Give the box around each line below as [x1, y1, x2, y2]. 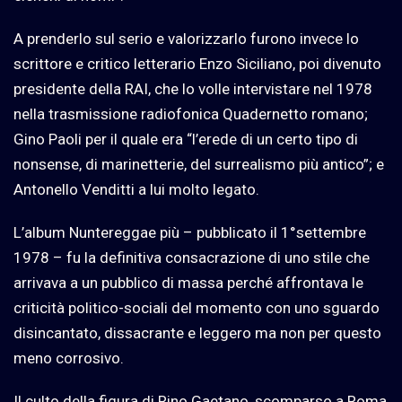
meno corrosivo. [13, 348, 124, 367]
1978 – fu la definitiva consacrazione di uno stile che [13, 248, 370, 267]
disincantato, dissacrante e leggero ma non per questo [13, 323, 381, 342]
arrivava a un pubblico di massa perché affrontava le [13, 273, 363, 292]
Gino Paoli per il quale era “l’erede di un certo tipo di [13, 129, 358, 148]
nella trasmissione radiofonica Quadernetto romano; [13, 104, 368, 123]
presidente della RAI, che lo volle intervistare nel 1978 [13, 79, 372, 98]
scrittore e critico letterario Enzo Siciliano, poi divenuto [13, 54, 381, 73]
